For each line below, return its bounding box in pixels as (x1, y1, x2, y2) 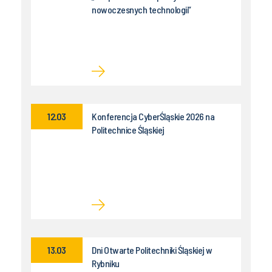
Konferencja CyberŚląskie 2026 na (92, 110, 214, 122)
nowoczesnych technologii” (92, 3, 191, 15)
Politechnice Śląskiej (92, 123, 165, 135)
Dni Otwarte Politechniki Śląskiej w (92, 243, 212, 256)
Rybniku (92, 257, 120, 269)
